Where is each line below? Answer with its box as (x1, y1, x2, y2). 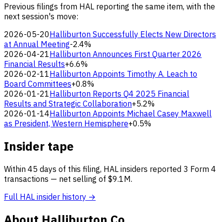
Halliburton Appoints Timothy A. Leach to (50, 69, 197, 79)
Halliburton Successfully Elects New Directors (50, 29, 216, 40)
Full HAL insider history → (4, 191, 96, 202)
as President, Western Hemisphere (4, 118, 128, 129)
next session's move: (4, 11, 78, 22)
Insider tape (4, 138, 74, 154)
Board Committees (4, 79, 71, 89)
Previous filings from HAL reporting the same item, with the (4, 1, 215, 12)
